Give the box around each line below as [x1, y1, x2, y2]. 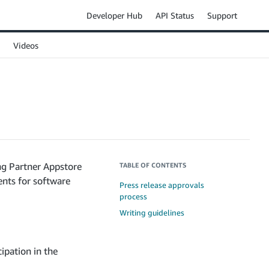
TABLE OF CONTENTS [119, 161, 186, 169]
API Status [156, 10, 194, 20]
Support [207, 10, 237, 20]
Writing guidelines [119, 208, 184, 217]
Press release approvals [119, 180, 204, 190]
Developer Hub [86, 10, 142, 20]
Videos [13, 40, 38, 50]
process [119, 192, 147, 201]
